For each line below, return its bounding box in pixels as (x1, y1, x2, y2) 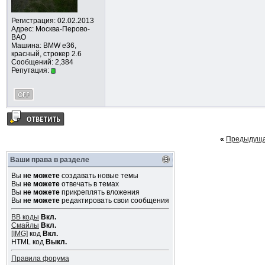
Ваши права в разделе (9, 156, 89, 164)
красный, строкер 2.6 (11, 50, 82, 58)
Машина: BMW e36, (11, 41, 76, 50)
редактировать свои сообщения (59, 196, 169, 205)
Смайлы (11, 221, 39, 230)
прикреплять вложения (59, 188, 140, 196)
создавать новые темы (59, 172, 138, 180)
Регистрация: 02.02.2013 (11, 17, 94, 25)
